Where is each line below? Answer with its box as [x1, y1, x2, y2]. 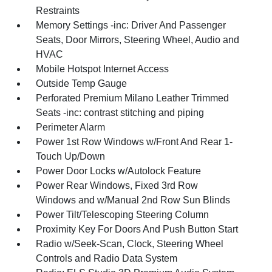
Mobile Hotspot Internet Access [36, 64, 169, 75]
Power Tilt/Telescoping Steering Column [36, 209, 209, 220]
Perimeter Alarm [36, 122, 106, 133]
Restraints [36, 5, 80, 16]
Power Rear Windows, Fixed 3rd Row [36, 180, 199, 191]
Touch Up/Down [36, 151, 106, 162]
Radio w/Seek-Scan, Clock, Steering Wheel [36, 239, 224, 250]
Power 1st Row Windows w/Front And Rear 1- [36, 137, 233, 148]
